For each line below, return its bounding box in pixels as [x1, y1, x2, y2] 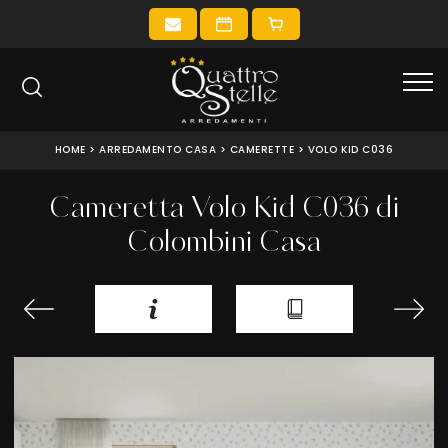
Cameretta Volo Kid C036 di [49, 194, 399, 224]
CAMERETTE [229, 142, 295, 157]
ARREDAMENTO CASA [99, 142, 217, 157]
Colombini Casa [127, 228, 321, 258]
